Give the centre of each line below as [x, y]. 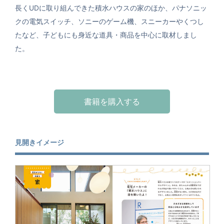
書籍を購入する [112, 101]
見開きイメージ [39, 142]
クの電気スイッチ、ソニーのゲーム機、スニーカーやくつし [109, 21]
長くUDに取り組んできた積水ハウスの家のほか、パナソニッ [111, 8]
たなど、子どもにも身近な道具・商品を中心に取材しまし [106, 35]
